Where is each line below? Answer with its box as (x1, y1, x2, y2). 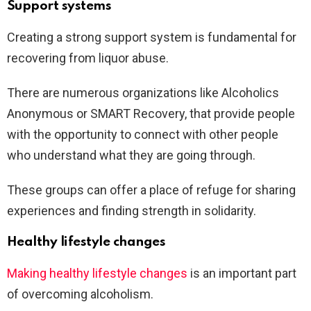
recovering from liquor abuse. (7, 51, 169, 66)
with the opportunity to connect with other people (7, 127, 278, 142)
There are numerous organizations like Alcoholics (7, 85, 279, 101)
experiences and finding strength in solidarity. (7, 203, 256, 219)
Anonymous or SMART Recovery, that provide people (7, 106, 295, 121)
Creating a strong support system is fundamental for (7, 30, 296, 45)
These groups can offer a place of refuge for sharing (7, 183, 296, 198)
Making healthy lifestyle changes (7, 266, 187, 281)
